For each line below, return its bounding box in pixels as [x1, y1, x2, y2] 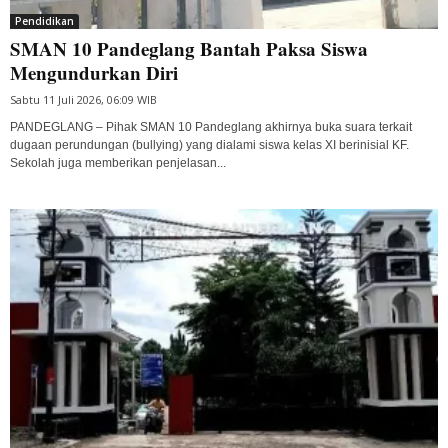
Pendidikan [15, 13, 74, 28]
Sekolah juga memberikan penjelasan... [10, 155, 226, 170]
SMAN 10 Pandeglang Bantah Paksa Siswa [10, 34, 368, 62]
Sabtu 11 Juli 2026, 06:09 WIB [10, 91, 157, 107]
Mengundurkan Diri [10, 58, 178, 86]
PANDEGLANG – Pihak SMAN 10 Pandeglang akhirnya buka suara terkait [10, 119, 412, 134]
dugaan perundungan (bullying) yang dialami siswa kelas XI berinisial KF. [10, 137, 409, 152]
